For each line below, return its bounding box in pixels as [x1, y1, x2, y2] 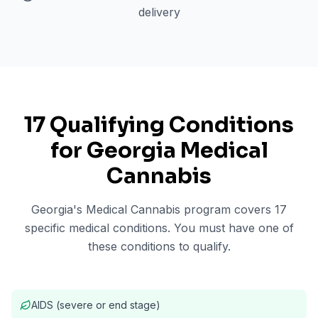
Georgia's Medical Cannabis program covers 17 [31, 202, 287, 216]
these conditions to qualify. [87, 239, 231, 253]
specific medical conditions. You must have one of [24, 221, 294, 235]
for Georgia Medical [50, 137, 268, 164]
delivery [138, 5, 180, 19]
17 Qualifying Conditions [24, 111, 294, 138]
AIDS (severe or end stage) [31, 299, 160, 311]
